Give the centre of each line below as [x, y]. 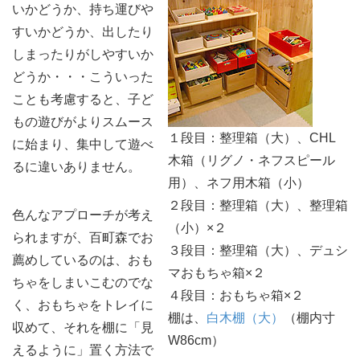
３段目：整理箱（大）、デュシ [258, 250]
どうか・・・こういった [83, 77]
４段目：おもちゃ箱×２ [236, 295]
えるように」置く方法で [83, 350]
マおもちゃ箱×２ [217, 273]
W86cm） [196, 340]
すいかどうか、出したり [83, 32]
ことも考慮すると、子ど [83, 99]
